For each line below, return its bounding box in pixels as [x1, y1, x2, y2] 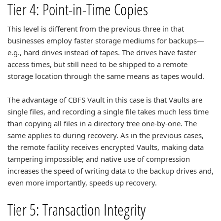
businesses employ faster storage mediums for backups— [7, 36, 204, 45]
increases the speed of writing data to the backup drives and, [7, 166, 214, 176]
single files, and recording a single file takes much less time [7, 107, 209, 116]
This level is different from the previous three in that [7, 24, 184, 34]
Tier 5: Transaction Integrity [7, 199, 146, 220]
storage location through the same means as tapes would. [7, 71, 204, 81]
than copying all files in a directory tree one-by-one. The [7, 118, 197, 128]
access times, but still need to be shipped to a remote [7, 59, 187, 69]
